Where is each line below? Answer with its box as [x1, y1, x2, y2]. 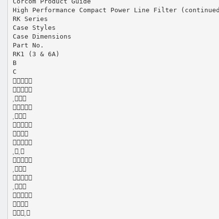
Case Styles [12, 23, 56, 31]
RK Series [12, 15, 48, 22]
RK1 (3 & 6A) [12, 50, 60, 58]
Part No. [12, 41, 44, 49]
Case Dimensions [12, 32, 71, 40]
